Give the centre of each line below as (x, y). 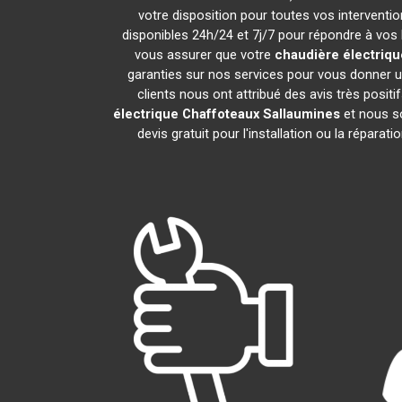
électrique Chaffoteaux (186, 114)
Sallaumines (301, 114)
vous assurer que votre (204, 55)
